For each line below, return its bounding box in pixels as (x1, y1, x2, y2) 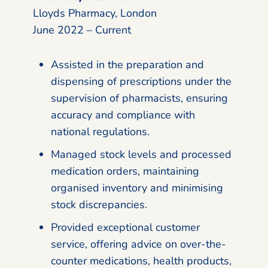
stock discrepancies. (51, 197, 147, 212)
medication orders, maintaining (51, 163, 199, 178)
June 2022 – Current (33, 22, 131, 37)
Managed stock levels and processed (51, 147, 232, 162)
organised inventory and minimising (51, 180, 223, 195)
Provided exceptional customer (51, 220, 200, 234)
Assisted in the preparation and (51, 57, 204, 72)
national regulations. (51, 124, 150, 139)
